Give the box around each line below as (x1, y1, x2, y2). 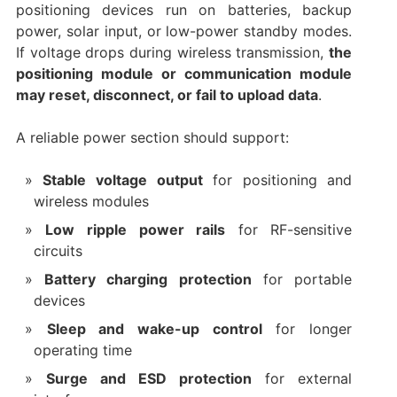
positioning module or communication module (15, 65, 353, 83)
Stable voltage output (43, 171, 203, 190)
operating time (33, 341, 132, 360)
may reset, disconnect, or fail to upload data (15, 86, 318, 105)
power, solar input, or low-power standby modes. (15, 22, 353, 41)
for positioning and (202, 171, 353, 190)
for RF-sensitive (225, 221, 353, 239)
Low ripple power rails (45, 221, 226, 239)
